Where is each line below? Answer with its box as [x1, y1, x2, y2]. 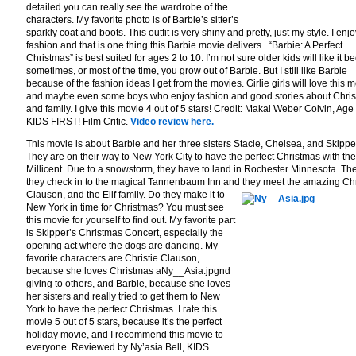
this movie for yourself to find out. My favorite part [26, 215, 235, 226]
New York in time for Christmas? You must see [26, 202, 224, 213]
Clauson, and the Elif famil [26, 189, 139, 200]
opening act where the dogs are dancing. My [26, 240, 218, 251]
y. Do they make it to [139, 189, 225, 200]
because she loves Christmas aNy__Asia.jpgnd [26, 265, 230, 277]
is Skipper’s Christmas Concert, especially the [26, 227, 223, 238]
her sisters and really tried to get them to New [26, 291, 220, 302]
